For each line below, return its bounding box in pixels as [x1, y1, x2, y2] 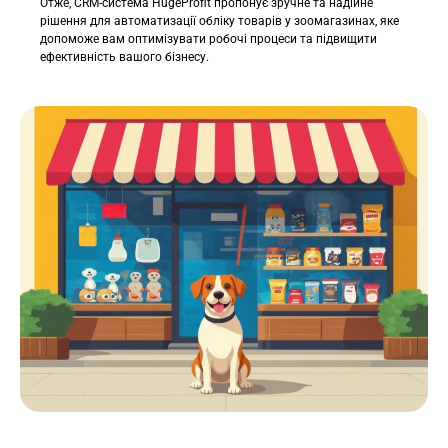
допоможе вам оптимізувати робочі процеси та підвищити [40, 31, 377, 46]
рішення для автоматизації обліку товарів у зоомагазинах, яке [40, 13, 399, 28]
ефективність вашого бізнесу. [40, 49, 209, 64]
